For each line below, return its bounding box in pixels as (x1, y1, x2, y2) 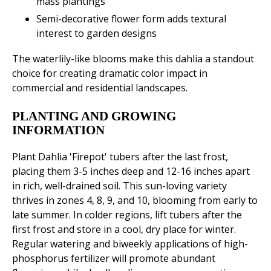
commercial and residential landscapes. (12, 81, 188, 95)
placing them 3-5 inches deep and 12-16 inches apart (12, 165, 250, 178)
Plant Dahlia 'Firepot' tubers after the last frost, (12, 150, 228, 164)
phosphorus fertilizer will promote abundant (12, 252, 215, 266)
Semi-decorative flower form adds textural (36, 12, 226, 26)
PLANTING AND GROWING (12, 109, 176, 124)
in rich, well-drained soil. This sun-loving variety (12, 179, 227, 193)
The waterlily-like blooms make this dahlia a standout (12, 52, 254, 66)
